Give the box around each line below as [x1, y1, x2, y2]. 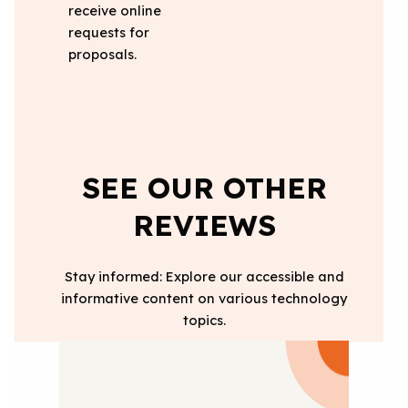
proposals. [67, 46, 137, 64]
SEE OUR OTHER [81, 169, 327, 207]
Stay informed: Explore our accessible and [64, 268, 344, 286]
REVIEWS [132, 207, 276, 244]
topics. [182, 311, 226, 330]
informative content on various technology [61, 290, 347, 308]
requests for [67, 24, 149, 42]
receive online [67, 2, 161, 20]
